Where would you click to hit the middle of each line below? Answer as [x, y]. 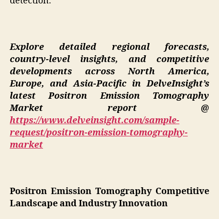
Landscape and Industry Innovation [89, 204]
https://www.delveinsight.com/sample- [95, 121]
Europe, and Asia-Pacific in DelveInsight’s [109, 84]
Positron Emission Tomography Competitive [109, 192]
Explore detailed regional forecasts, [109, 47]
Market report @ [109, 109]
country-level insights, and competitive [109, 60]
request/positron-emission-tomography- [99, 133]
